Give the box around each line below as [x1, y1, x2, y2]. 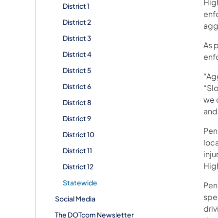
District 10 [63, 129, 94, 139]
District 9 [63, 113, 91, 123]
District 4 [63, 49, 91, 58]
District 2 [63, 17, 91, 26]
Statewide [63, 178, 97, 187]
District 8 [63, 97, 91, 107]
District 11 [63, 145, 92, 155]
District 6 [63, 81, 91, 91]
